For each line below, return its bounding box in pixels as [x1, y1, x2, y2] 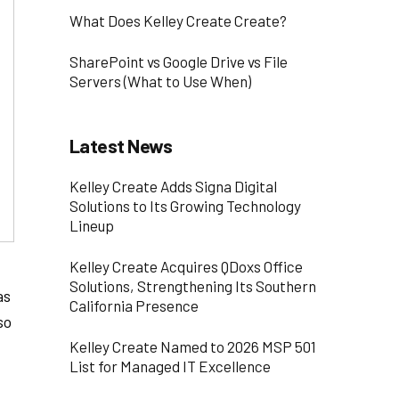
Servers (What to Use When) [69, 71, 251, 90]
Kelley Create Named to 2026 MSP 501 [69, 337, 316, 355]
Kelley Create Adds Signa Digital [69, 177, 277, 196]
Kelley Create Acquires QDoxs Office [69, 257, 303, 276]
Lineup [69, 216, 114, 235]
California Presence [69, 297, 199, 315]
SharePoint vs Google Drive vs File [69, 52, 288, 70]
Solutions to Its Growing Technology [69, 197, 301, 216]
